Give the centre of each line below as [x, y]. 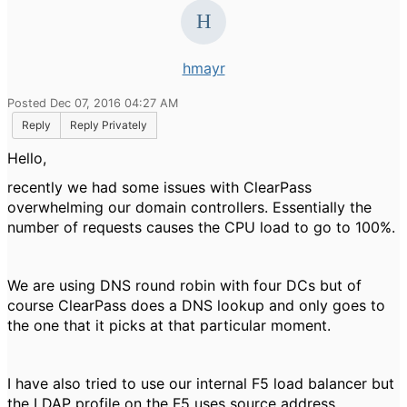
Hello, [27, 158]
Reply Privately [109, 125]
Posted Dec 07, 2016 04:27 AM [93, 103]
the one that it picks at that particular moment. [169, 325]
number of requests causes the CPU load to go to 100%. [201, 227]
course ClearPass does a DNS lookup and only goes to [196, 305]
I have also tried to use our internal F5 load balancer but [201, 383]
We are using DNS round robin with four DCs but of [184, 285]
